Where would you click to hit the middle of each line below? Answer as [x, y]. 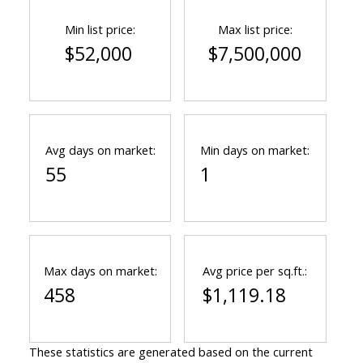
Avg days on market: [100, 150]
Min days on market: [255, 150]
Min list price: [100, 30]
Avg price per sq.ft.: [255, 271]
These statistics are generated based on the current [171, 352]
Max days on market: [100, 271]
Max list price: [255, 30]
